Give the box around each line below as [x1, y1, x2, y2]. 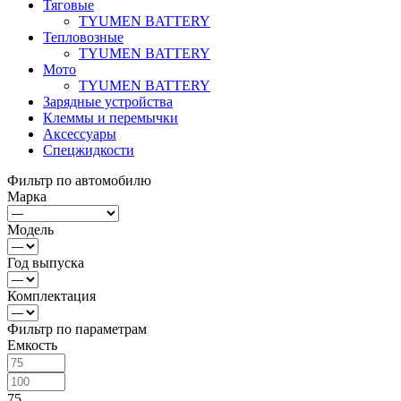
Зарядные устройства [43, 93, 173, 109]
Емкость [7, 337, 57, 353]
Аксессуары [43, 125, 116, 141]
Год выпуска [7, 254, 84, 270]
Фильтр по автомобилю [7, 172, 151, 188]
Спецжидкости [43, 141, 134, 158]
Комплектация [7, 287, 96, 303]
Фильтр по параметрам [7, 320, 147, 337]
